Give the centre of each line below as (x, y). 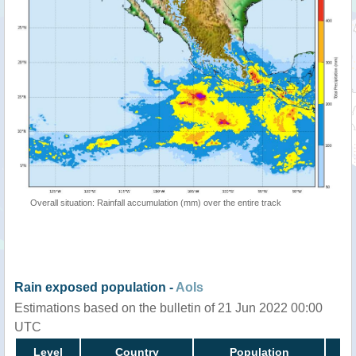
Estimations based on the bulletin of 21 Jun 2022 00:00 (168, 308)
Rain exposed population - (95, 287)
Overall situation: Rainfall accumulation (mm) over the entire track (156, 202)
